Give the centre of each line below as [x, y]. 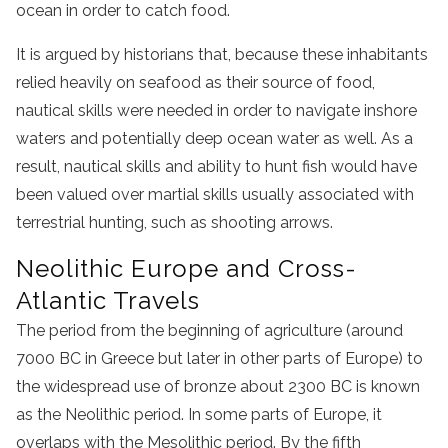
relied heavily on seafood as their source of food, [195, 83]
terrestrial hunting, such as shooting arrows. [174, 223]
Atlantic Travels [108, 301]
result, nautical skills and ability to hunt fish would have [216, 167]
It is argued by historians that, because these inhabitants [222, 55]
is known [386, 387]
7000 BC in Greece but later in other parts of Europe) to [219, 359]
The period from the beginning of [140, 331]
